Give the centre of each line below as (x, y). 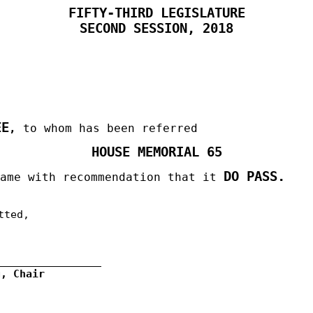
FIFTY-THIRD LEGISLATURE (156, 13)
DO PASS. (254, 176)
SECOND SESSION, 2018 (156, 28)
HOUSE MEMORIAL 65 (156, 152)
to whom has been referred (107, 128)
